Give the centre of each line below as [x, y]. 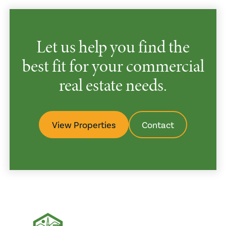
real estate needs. [113, 85]
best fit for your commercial [113, 66]
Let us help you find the [113, 46]
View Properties [84, 125]
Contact [158, 125]
